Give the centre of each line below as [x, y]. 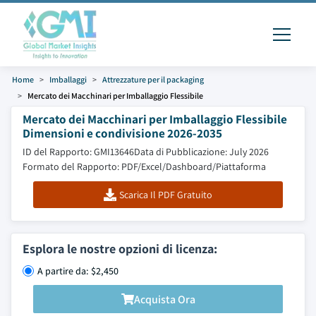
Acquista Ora [164, 299]
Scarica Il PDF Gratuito [165, 195]
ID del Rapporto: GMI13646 [78, 152]
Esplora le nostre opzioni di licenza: [120, 249]
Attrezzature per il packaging [153, 79]
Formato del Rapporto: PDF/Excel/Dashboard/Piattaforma [144, 166]
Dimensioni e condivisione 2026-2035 [122, 133]
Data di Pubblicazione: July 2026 [201, 152]
